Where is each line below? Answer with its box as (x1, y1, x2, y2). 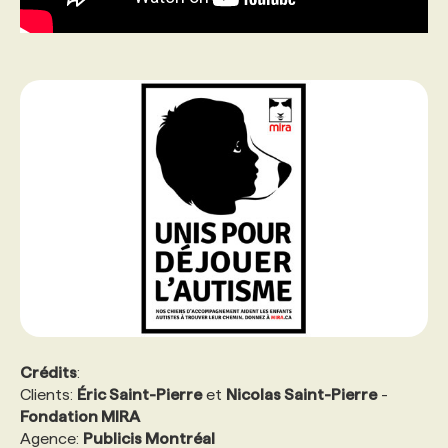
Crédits (20, 363, 77, 381)
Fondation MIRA (20, 407, 140, 425)
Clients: (20, 385, 77, 403)
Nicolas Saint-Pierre (226, 385, 377, 403)
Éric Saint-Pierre (77, 385, 202, 403)
